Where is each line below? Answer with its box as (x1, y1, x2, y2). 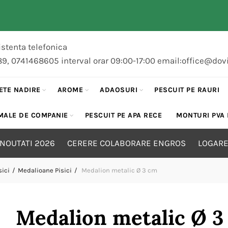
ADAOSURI (100, 85, 138, 94)
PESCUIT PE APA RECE (84, 111, 162, 120)
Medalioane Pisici (17, 166, 72, 174)
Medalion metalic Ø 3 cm (79, 166, 157, 174)
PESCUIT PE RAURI (154, 85, 220, 94)
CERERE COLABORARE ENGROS (67, 138, 186, 148)
